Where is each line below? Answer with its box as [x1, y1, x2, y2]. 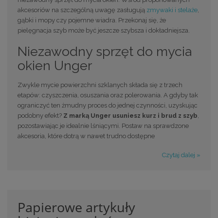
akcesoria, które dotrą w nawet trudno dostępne [18, 132, 155, 140]
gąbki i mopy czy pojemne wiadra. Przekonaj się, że [18, 16, 166, 24]
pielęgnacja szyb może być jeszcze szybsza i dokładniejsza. [18, 26, 190, 34]
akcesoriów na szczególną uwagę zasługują [18, 6, 146, 14]
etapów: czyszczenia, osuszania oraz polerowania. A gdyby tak [18, 91, 198, 99]
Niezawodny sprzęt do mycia [18, 44, 192, 59]
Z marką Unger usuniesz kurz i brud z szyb [63, 112, 198, 120]
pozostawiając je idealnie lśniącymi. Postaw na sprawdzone [18, 122, 189, 130]
